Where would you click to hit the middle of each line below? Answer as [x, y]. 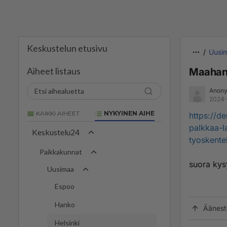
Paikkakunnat [61, 152]
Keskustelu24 [56, 132]
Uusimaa [61, 169]
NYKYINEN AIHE [128, 113]
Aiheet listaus [54, 71]
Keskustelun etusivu [67, 48]
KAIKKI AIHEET [57, 113]
